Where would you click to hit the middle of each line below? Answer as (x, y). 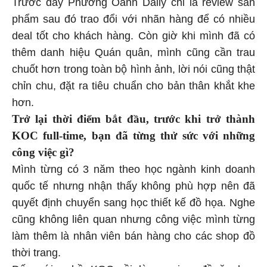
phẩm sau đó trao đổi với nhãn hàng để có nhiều (133, 19)
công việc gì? (45, 153)
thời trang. (38, 253)
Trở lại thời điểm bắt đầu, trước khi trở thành (133, 119)
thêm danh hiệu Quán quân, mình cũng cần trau (133, 53)
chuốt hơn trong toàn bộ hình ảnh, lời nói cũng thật (133, 69)
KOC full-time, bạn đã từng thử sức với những (133, 136)
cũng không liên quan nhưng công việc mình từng (133, 220)
